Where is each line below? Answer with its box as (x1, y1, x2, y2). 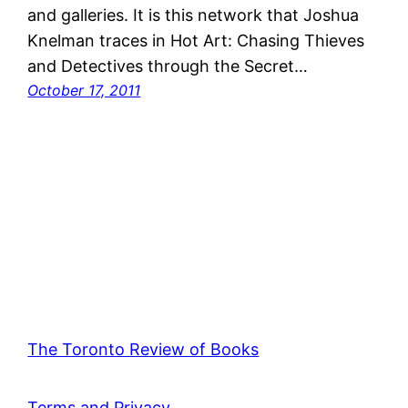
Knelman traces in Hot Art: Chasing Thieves (27, 31, 365, 51)
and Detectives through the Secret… (27, 56, 309, 76)
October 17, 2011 (27, 81, 141, 100)
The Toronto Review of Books (27, 340, 260, 360)
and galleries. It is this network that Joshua (27, 5, 360, 25)
